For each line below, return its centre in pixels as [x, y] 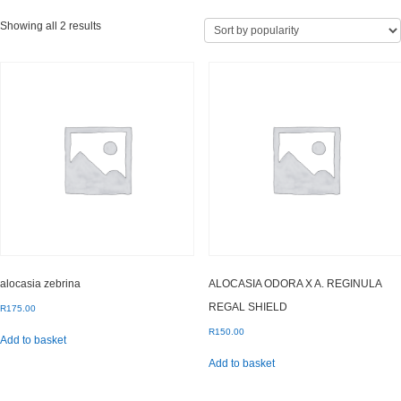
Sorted [116, 25]
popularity [124, 57]
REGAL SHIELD [247, 307]
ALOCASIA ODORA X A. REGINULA [294, 284]
